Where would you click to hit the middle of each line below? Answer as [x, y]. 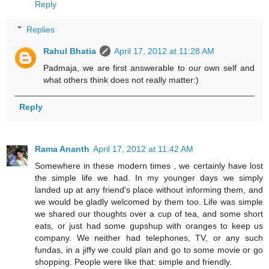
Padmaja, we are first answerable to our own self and [149, 68]
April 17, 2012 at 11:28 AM [165, 51]
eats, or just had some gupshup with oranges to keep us [149, 225]
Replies [41, 29]
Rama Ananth [62, 149]
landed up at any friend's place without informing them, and [149, 189]
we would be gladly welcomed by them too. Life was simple [149, 201]
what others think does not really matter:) [121, 80]
